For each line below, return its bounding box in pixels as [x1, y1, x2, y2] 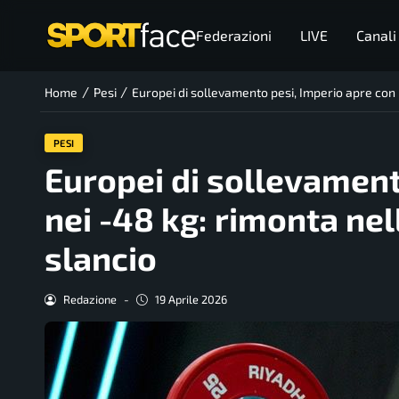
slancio [45, 238, 157, 278]
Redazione [62, 292, 117, 307]
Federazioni [195, 27, 272, 44]
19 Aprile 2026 [154, 292, 227, 307]
